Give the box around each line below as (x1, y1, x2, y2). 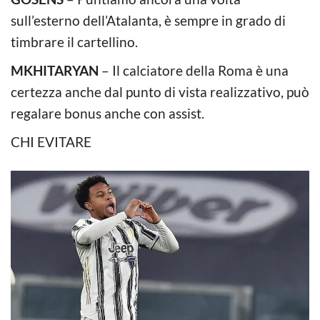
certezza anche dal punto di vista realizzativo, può (11, 83, 309, 100)
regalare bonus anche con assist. (11, 104, 204, 121)
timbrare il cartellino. (11, 33, 138, 50)
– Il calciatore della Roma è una (99, 61, 289, 79)
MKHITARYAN (11, 61, 99, 79)
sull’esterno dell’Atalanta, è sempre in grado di (11, 11, 286, 29)
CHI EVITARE (11, 133, 91, 150)
